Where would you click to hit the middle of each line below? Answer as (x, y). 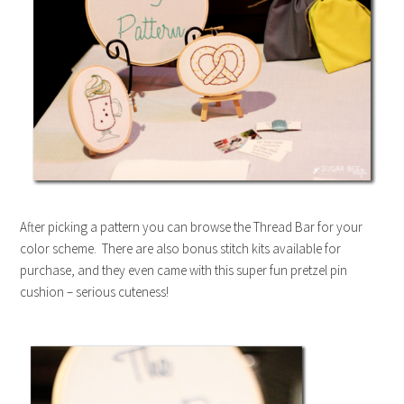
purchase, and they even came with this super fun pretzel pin (184, 270)
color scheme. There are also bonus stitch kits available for (181, 248)
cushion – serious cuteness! (95, 291)
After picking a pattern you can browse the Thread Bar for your (192, 226)
